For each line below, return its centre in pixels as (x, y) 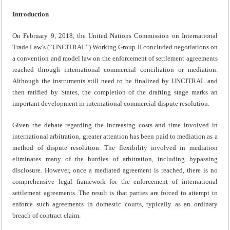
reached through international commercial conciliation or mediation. (115, 69)
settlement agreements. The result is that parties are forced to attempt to (115, 193)
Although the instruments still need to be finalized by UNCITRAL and (115, 81)
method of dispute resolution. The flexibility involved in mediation (115, 147)
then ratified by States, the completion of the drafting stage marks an (115, 92)
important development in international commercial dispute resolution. (111, 103)
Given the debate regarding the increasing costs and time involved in (115, 125)
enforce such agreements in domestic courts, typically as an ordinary (115, 204)
